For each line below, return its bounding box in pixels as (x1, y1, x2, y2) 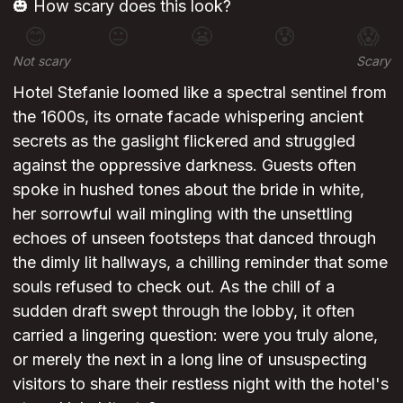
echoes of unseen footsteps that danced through (13, 228, 376, 247)
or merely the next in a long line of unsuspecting (13, 349, 367, 369)
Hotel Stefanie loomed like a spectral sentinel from (13, 82, 387, 102)
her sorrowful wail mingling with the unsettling (13, 203, 353, 223)
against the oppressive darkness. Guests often (13, 155, 356, 175)
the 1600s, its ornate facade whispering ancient (13, 106, 363, 126)
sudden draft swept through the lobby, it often (13, 300, 354, 320)
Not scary (13, 52, 70, 68)
